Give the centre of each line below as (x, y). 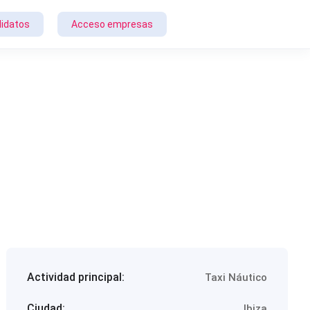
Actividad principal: (76, 277)
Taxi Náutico (236, 277)
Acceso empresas (112, 24)
